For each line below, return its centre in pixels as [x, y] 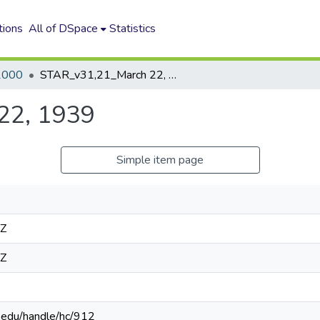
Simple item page [160, 160]
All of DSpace [64, 29]
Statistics [133, 29]
